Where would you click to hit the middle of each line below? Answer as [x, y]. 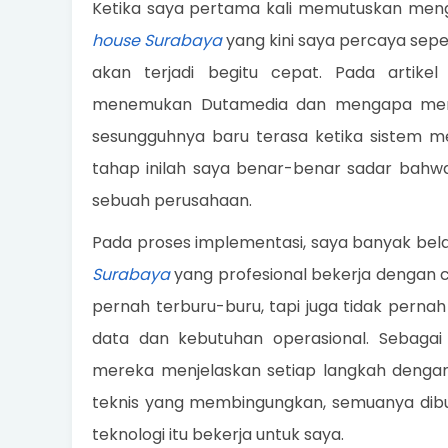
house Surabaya [157, 40]
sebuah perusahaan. [172, 200]
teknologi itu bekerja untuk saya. [218, 434]
